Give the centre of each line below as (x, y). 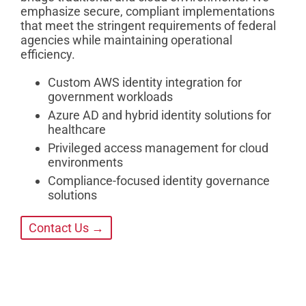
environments (85, 162)
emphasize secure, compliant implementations (148, 11)
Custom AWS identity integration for (145, 82)
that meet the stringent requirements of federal (148, 25)
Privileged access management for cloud (158, 148)
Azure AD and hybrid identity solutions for (159, 115)
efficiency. (48, 54)
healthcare (77, 129)
